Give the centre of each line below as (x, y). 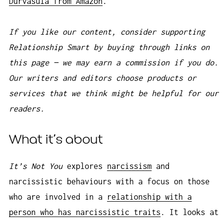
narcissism (129, 166)
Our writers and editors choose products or (103, 78)
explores (85, 166)
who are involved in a (58, 197)
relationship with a (149, 197)
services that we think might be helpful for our (114, 93)
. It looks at (190, 212)
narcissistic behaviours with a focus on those (109, 182)
